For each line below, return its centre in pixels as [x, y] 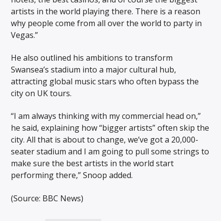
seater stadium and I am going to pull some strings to [110, 152]
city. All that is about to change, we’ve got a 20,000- [105, 140]
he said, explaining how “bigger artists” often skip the [110, 128]
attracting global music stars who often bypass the [105, 81]
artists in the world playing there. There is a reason [106, 11]
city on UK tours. [41, 93]
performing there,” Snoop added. [72, 175]
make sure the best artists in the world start [92, 164]
